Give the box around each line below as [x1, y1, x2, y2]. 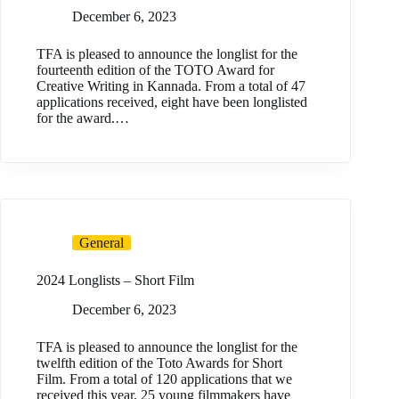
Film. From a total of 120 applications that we [37, 370, 292, 387]
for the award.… [37, 110, 129, 126]
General [79, 235, 124, 251]
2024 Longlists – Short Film [37, 273, 194, 289]
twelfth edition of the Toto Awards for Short [37, 354, 282, 370]
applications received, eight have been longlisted [37, 94, 307, 110]
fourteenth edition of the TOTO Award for [37, 62, 274, 78]
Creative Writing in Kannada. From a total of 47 [37, 78, 305, 94]
